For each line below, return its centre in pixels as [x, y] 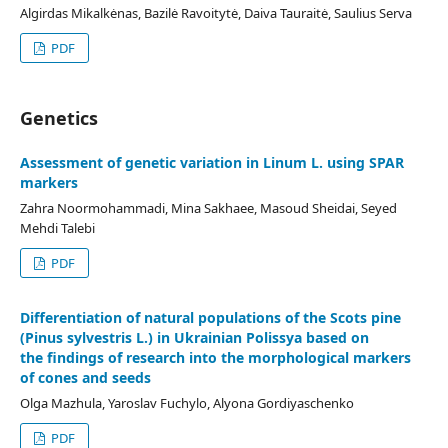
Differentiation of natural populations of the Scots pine [210, 317]
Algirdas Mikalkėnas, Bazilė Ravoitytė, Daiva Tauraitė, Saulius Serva [216, 13]
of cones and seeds [85, 377]
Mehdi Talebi [57, 228]
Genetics [59, 118]
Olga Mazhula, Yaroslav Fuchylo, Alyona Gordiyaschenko [187, 403]
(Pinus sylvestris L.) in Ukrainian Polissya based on [194, 337]
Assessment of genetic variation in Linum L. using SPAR [212, 162]
